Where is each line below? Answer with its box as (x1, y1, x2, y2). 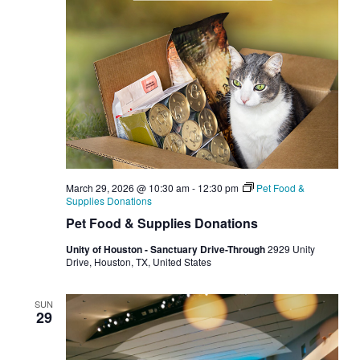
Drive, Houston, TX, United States (65, 255, 211, 268)
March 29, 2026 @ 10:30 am (65, 181, 190, 194)
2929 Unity (267, 242, 315, 256)
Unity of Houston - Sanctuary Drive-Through (65, 242, 268, 256)
